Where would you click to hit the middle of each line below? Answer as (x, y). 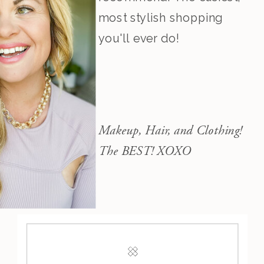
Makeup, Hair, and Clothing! (170, 131)
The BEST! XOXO (145, 151)
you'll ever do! (139, 39)
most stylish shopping (161, 18)
